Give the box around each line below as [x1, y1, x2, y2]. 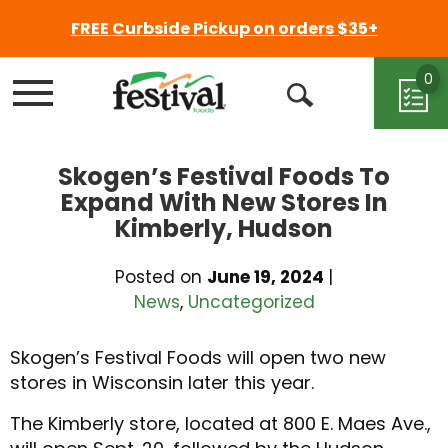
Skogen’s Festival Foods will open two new [10, 345, 386, 370]
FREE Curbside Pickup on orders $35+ [70, 17, 378, 40]
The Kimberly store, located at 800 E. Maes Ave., [10, 411, 431, 436]
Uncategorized [187, 290, 315, 314]
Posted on [115, 265, 207, 289]
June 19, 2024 [207, 265, 328, 289]
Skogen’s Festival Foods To [58, 160, 390, 193]
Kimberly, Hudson [115, 212, 333, 245]
